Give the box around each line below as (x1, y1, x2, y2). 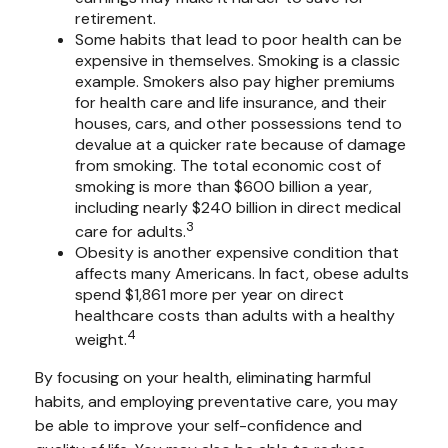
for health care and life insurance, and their (75, 91, 387, 113)
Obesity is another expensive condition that (75, 241, 399, 263)
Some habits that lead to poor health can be (75, 28, 402, 50)
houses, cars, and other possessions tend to (75, 112, 402, 134)
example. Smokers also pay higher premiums (75, 70, 395, 92)
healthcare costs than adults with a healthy (75, 304, 395, 326)
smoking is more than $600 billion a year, (75, 175, 372, 197)
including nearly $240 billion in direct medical (75, 196, 401, 218)
